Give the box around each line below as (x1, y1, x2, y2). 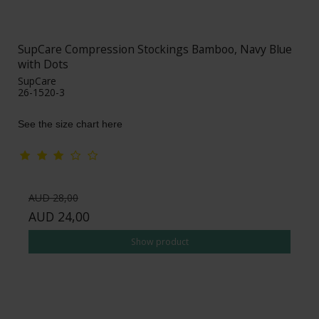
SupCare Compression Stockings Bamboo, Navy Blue (18, 41, 292, 58)
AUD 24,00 (28, 208, 90, 226)
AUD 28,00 (28, 191, 78, 205)
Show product (130, 235, 189, 248)
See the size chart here (18, 118, 122, 130)
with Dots (18, 56, 68, 73)
